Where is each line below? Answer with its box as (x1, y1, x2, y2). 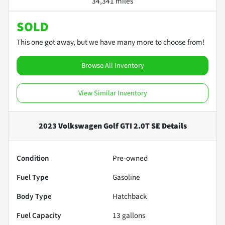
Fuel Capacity (17, 209, 61, 221)
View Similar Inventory (78, 87, 147, 98)
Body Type (17, 190, 52, 202)
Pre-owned (113, 152, 148, 164)
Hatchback (113, 190, 147, 202)
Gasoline (113, 171, 140, 183)
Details (160, 120, 187, 132)
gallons (121, 209, 145, 221)
